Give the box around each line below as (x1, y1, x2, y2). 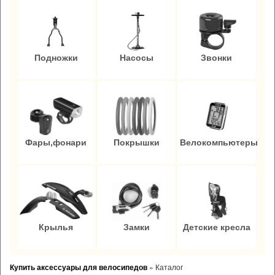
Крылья (39, 222, 74, 232)
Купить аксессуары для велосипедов (10, 261, 147, 273)
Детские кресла (182, 222, 250, 232)
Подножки (34, 52, 78, 63)
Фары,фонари (25, 137, 87, 147)
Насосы (119, 52, 153, 63)
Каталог (155, 261, 183, 272)
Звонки (201, 52, 233, 63)
